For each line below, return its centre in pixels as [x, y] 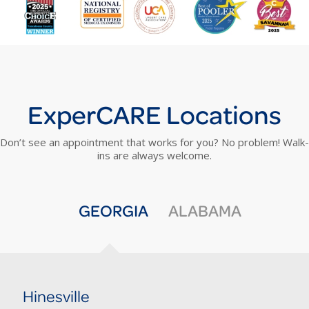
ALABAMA [205, 211]
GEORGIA [113, 211]
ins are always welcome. [154, 156]
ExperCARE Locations [154, 115]
